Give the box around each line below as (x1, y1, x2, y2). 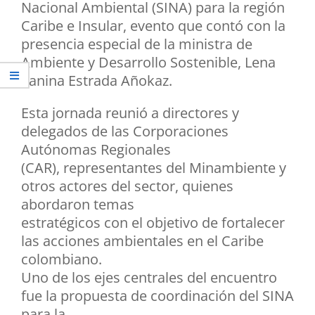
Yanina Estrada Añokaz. (21, 70, 172, 90)
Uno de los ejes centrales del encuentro (21, 267, 277, 287)
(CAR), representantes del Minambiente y (21, 157, 286, 177)
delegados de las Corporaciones (21, 121, 229, 141)
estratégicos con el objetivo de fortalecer (21, 212, 285, 232)
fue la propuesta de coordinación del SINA (21, 285, 294, 305)
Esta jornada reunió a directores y (21, 103, 239, 122)
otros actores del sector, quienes (21, 176, 233, 195)
